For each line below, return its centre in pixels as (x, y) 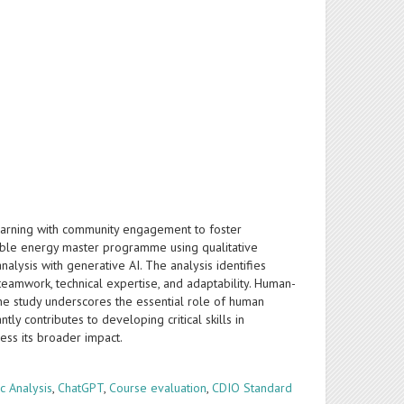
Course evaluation (158, 388)
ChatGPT (81, 388)
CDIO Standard (252, 388)
